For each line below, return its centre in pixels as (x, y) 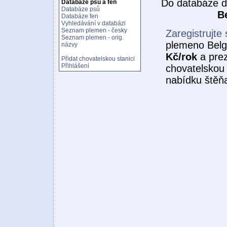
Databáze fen (80, 16)
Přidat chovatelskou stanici (98, 59)
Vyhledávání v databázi (93, 23)
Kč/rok (181, 57)
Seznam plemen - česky (94, 30)
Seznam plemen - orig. (92, 37)
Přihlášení (75, 66)
